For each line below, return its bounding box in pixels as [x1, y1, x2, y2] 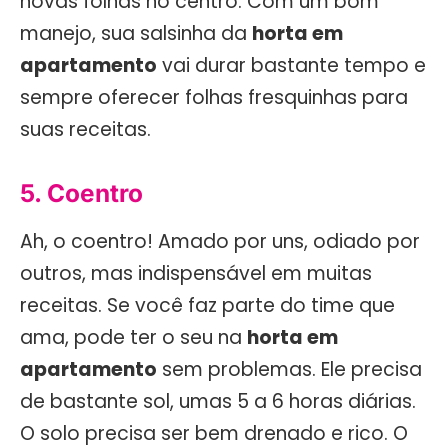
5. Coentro [20, 178, 143, 209]
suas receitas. [20, 116, 151, 144]
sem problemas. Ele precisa [157, 356, 422, 384]
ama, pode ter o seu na [20, 324, 247, 352]
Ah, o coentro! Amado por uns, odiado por [20, 228, 420, 256]
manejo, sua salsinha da [20, 20, 252, 48]
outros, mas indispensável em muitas [20, 260, 372, 288]
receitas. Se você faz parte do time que [20, 292, 395, 320]
